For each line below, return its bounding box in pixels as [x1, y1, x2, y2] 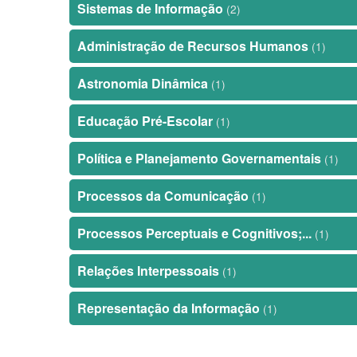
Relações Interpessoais [77, 261, 222, 280]
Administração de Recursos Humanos [77, 37, 312, 55]
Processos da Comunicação [77, 186, 252, 205]
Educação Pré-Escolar [77, 112, 216, 130]
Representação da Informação [77, 299, 263, 317]
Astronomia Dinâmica [77, 74, 211, 92]
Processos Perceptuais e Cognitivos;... [77, 224, 315, 242]
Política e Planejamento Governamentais [77, 149, 324, 167]
